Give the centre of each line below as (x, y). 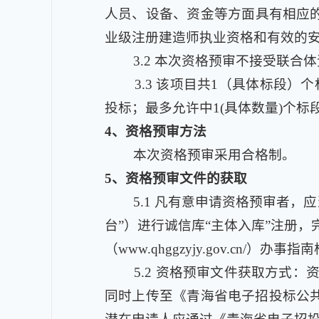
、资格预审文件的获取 (179, 178)
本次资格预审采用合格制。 (214, 155)
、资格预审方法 (159, 131)
